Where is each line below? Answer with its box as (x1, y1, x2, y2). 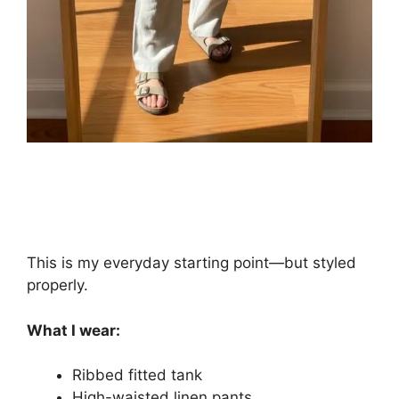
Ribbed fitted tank (72, 366, 202, 385)
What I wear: (27, 321, 120, 339)
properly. (27, 276, 88, 295)
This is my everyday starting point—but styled (27, 254, 356, 273)
